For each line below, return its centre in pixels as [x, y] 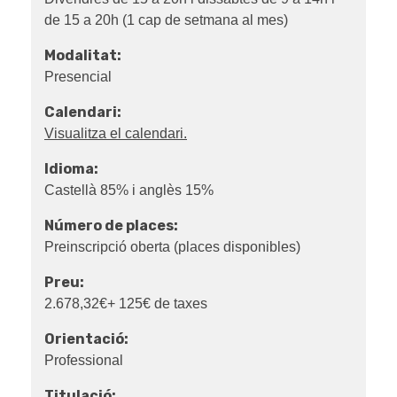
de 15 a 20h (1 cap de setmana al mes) [166, 20]
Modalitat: [83, 56]
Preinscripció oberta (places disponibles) [172, 247]
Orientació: [86, 339]
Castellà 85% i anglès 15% [129, 191]
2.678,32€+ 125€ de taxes [126, 304]
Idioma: [71, 169]
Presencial [78, 77]
